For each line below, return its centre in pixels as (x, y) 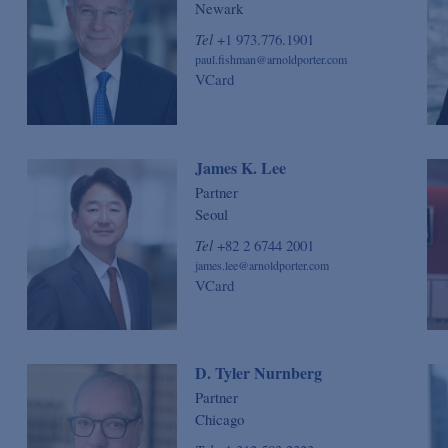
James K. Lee (240, 167)
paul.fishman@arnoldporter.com (271, 59)
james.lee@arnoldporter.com (262, 264)
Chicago (219, 418)
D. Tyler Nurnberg (258, 372)
